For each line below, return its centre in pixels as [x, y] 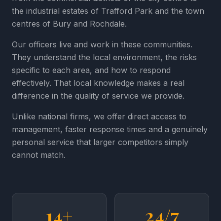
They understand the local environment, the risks [104, 57]
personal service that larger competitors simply [100, 142]
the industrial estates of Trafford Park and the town [108, 11]
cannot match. [39, 155]
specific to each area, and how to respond [91, 70]
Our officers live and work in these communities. [102, 44]
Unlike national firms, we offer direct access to [99, 116]
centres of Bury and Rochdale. [69, 24]
